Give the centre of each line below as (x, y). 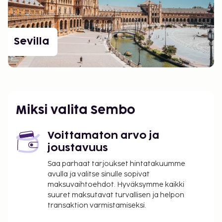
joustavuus (78, 148)
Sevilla (32, 41)
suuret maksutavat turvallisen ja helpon (116, 195)
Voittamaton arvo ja (104, 136)
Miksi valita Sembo (76, 111)
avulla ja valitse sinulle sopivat (99, 174)
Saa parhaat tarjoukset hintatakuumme (116, 164)
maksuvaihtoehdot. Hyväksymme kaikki (116, 185)
